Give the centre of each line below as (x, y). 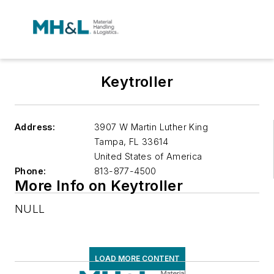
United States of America (148, 156)
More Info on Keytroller (99, 186)
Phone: (31, 171)
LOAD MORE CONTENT (137, 258)
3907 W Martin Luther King (151, 127)
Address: (35, 127)
